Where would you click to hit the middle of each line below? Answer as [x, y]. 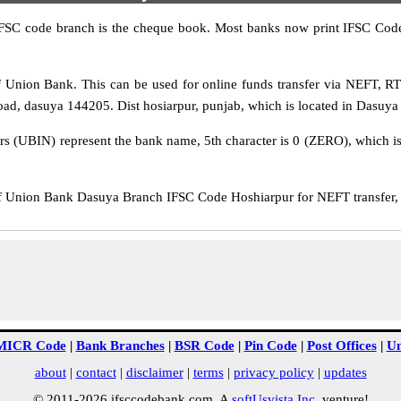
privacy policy [273, 372]
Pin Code [270, 346]
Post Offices [341, 346]
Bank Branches [120, 346]
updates [345, 372]
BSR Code [204, 346]
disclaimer [154, 372]
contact [96, 372]
